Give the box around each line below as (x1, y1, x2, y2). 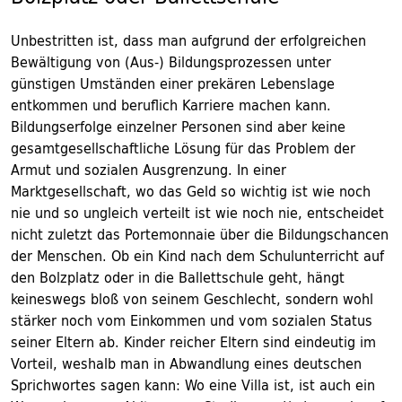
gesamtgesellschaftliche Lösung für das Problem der (11, 135, 355, 161)
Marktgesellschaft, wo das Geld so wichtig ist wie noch (11, 179, 371, 204)
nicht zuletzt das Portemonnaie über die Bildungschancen (11, 222, 389, 247)
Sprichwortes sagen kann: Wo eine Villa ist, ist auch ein (11, 372, 375, 398)
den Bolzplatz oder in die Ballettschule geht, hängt (11, 265, 345, 290)
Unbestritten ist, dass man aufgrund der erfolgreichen (11, 28, 366, 53)
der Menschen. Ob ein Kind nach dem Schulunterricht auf (11, 243, 384, 268)
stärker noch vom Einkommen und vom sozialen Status (11, 308, 372, 333)
